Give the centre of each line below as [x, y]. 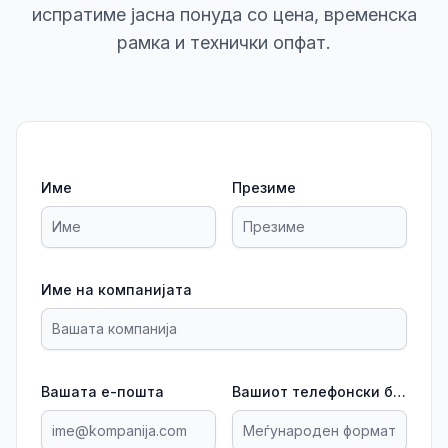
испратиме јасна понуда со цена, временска [224, 14]
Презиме [264, 187]
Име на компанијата [116, 289]
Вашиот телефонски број [399, 391]
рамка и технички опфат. [224, 42]
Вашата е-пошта [102, 391]
